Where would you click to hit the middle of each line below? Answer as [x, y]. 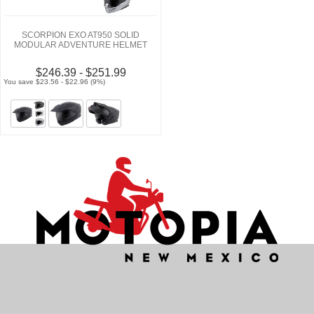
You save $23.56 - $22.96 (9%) [55, 81]
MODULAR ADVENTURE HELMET [81, 45]
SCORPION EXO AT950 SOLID [81, 35]
